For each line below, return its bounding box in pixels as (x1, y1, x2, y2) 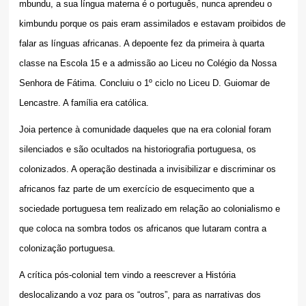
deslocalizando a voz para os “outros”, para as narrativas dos (18, 290, 261, 301)
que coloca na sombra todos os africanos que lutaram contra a (18, 223, 266, 234)
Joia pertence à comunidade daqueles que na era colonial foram (18, 124, 271, 135)
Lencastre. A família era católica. (18, 98, 149, 109)
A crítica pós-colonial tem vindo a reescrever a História (18, 270, 236, 281)
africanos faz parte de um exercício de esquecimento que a (18, 184, 254, 195)
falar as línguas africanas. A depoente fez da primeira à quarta (18, 38, 264, 49)
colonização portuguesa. (18, 243, 115, 254)
